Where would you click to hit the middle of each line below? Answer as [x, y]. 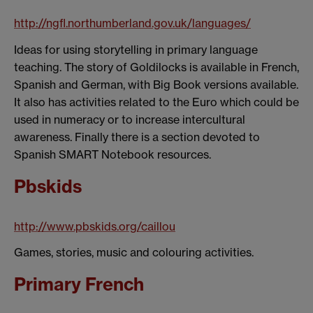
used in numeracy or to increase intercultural [130, 119]
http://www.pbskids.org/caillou [95, 226]
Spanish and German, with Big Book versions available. [156, 84]
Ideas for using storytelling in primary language [136, 49]
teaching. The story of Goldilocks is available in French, [156, 67]
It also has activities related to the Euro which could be [156, 102]
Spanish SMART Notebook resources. [112, 154]
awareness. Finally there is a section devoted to [137, 137]
